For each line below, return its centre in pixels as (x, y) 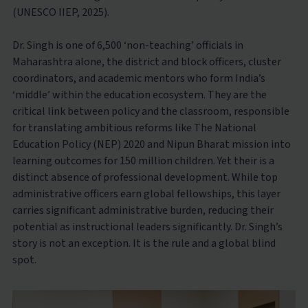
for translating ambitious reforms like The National (134, 128)
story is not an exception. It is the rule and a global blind (144, 243)
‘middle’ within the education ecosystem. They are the (139, 95)
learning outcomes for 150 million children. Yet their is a (143, 161)
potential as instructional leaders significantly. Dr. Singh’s (147, 227)
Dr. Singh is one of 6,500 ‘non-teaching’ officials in (128, 45)
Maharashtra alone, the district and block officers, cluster (146, 62)
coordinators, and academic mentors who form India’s (139, 78)
